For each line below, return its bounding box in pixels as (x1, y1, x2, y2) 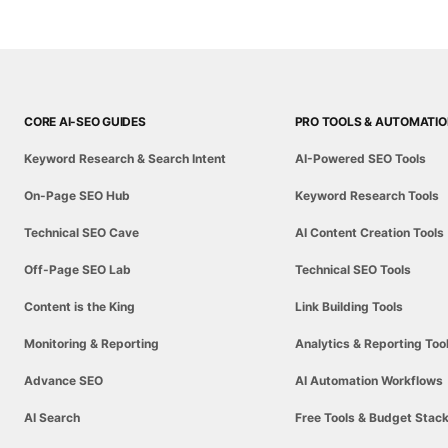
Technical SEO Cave (24, 225, 139, 241)
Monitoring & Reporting (24, 336, 159, 352)
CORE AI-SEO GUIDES (24, 114, 146, 130)
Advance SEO (24, 373, 103, 389)
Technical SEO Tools (294, 262, 411, 278)
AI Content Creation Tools (294, 225, 444, 241)
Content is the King (24, 299, 135, 315)
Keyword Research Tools (294, 188, 439, 204)
